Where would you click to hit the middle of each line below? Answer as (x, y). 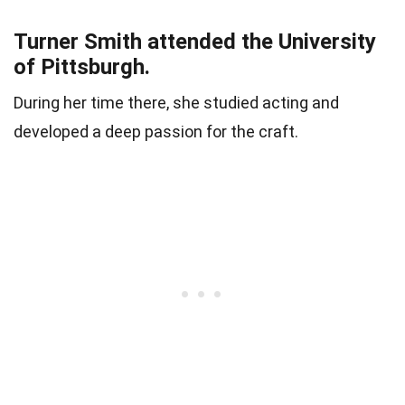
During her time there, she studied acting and (176, 103)
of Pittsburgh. (82, 67)
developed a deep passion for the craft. (156, 132)
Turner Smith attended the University (195, 42)
